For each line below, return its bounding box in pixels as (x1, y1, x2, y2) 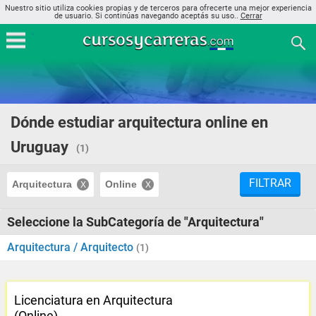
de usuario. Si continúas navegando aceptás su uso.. (54, 11, 241, 20)
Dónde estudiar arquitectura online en (11, 114, 268, 131)
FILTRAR (249, 176, 291, 190)
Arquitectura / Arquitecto (7, 241, 136, 254)
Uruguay (11, 138, 68, 156)
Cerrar (240, 11, 262, 20)
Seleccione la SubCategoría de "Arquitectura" (7, 214, 264, 229)
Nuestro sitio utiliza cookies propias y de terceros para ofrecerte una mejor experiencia (4, 4, 312, 13)
